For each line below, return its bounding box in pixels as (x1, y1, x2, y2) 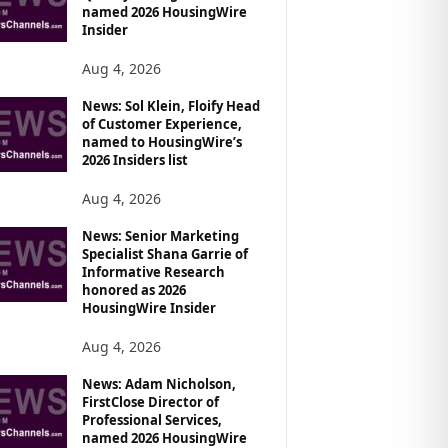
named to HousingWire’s (81, 132, 242, 151)
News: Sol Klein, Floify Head (81, 96, 260, 115)
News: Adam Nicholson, (81, 374, 236, 393)
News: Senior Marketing (81, 226, 239, 245)
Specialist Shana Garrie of (81, 244, 248, 263)
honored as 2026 (81, 280, 186, 299)
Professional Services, (81, 410, 222, 429)
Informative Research (81, 262, 225, 281)
